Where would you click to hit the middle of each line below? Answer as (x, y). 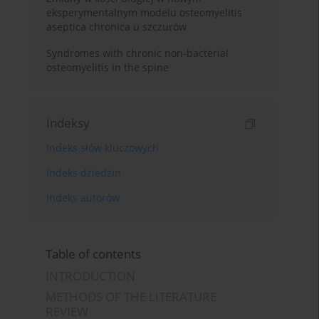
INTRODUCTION (91, 276)
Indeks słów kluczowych (103, 147)
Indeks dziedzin (84, 172)
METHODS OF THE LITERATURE (131, 296)
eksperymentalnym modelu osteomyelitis (145, 12)
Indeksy (68, 122)
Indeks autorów (83, 197)
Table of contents (94, 253)
